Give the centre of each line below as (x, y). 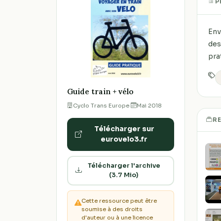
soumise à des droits (112, 209)
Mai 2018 (149, 105)
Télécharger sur (124, 129)
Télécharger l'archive (124, 166)
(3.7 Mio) (124, 175)
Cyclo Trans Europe (101, 105)
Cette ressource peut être (119, 201)
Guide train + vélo (100, 92)
